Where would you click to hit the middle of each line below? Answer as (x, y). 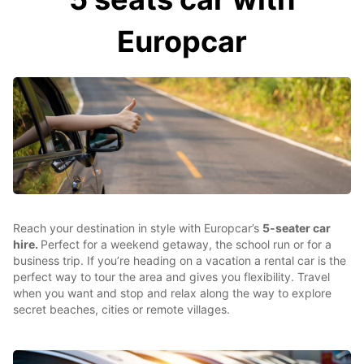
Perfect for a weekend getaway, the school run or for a (186, 244)
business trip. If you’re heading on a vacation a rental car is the (180, 260)
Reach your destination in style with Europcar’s (138, 228)
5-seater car (297, 228)
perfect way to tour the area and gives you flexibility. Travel (171, 277)
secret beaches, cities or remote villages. (121, 309)
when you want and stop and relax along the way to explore (172, 293)
